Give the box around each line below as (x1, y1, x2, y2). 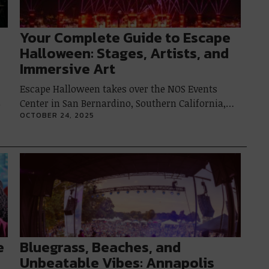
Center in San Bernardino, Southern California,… (20, 97, 235, 110)
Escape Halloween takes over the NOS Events (20, 82, 218, 95)
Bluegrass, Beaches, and (20, 237, 181, 258)
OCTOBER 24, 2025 (20, 110, 95, 121)
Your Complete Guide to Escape (20, 27, 231, 48)
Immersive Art (20, 58, 116, 79)
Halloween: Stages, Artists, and (20, 43, 229, 64)
